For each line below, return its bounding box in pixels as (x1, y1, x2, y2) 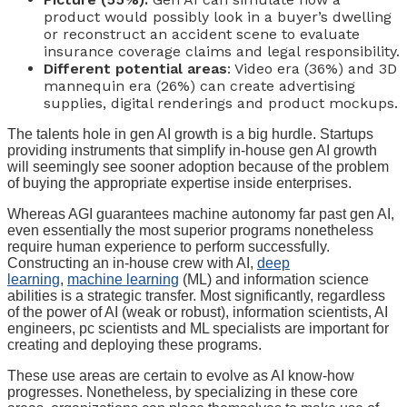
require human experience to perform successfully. (7, 238, 330, 254)
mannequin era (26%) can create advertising (44, 76, 355, 94)
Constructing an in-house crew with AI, (7, 254, 257, 271)
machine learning (67, 271, 179, 287)
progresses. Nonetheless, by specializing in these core (7, 383, 358, 400)
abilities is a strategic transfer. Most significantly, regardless (7, 287, 385, 303)
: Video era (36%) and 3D (227, 59, 397, 77)
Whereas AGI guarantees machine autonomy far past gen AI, (7, 205, 394, 222)
